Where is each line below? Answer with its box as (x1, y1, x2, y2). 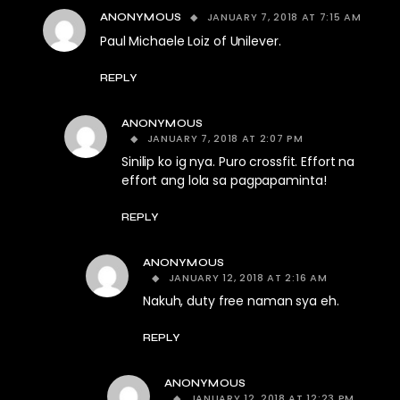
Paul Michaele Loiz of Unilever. (100, 32, 281, 51)
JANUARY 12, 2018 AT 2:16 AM (168, 271, 328, 286)
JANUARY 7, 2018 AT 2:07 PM (146, 131, 304, 146)
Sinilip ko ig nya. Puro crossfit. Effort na (121, 153, 355, 171)
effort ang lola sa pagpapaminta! (121, 171, 327, 190)
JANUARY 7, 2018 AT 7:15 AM (206, 10, 362, 25)
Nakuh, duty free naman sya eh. (143, 292, 339, 311)
